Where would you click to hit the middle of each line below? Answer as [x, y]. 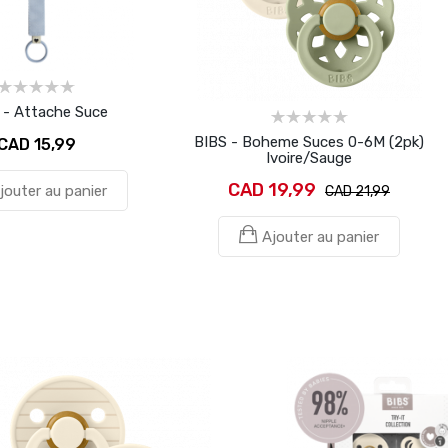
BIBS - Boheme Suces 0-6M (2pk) [309, 142]
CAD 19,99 [272, 190]
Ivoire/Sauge [309, 158]
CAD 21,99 [357, 191]
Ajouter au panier [320, 237]
